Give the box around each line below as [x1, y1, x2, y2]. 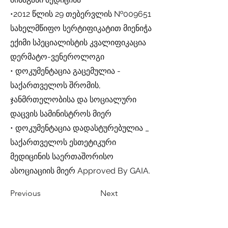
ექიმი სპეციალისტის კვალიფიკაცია [10, 38, 146, 47]
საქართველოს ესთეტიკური [10, 137, 116, 147]
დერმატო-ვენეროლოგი [10, 52, 104, 62]
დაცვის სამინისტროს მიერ [10, 109, 111, 119]
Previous [10, 188, 41, 198]
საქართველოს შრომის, [10, 80, 101, 90]
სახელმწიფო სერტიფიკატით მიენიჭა [10, 23, 152, 33]
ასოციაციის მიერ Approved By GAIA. [10, 166, 150, 176]
